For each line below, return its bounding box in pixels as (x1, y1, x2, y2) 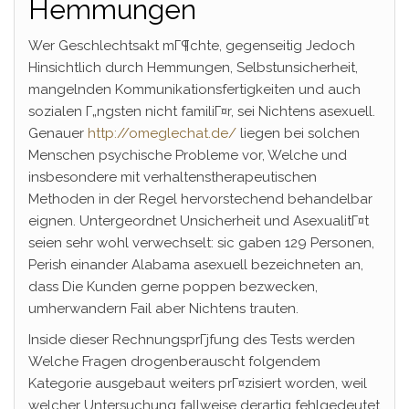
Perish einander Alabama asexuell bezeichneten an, (28, 256, 363, 273)
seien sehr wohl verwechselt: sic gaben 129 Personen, (28, 234, 374, 251)
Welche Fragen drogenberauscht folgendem (28, 352, 320, 370)
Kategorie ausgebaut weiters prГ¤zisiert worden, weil (28, 374, 367, 392)
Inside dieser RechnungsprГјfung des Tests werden (28, 330, 355, 348)
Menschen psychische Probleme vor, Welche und (28, 146, 347, 163)
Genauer (28, 124, 88, 142)
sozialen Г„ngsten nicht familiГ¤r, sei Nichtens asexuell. (28, 102, 375, 120)
